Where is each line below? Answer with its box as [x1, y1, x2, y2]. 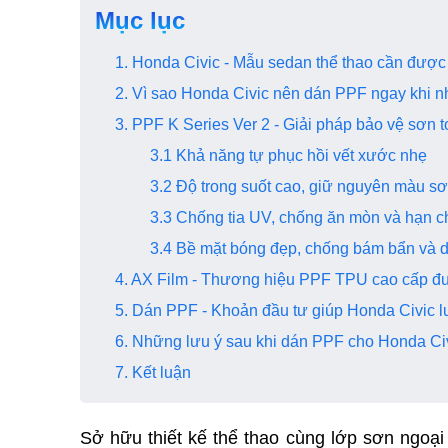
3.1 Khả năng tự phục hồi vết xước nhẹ [150, 147, 431, 164]
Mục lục [95, 7, 185, 34]
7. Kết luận [115, 364, 199, 381]
